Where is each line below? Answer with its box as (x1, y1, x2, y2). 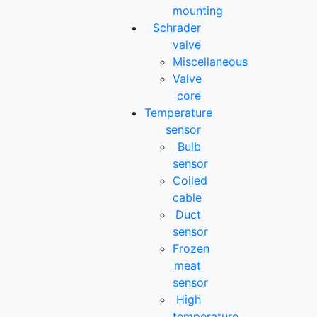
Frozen (173, 241, 210, 256)
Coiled (173, 173, 208, 188)
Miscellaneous (173, 54, 248, 69)
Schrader (152, 21, 201, 35)
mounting (173, 4, 224, 18)
